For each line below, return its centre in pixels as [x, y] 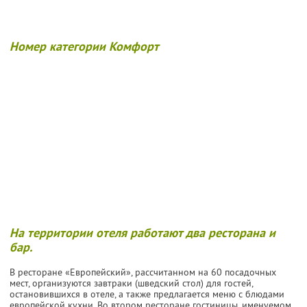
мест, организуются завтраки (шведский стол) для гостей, [131, 283]
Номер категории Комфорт [84, 46]
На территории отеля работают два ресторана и [143, 232]
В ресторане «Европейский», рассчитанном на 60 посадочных [143, 272]
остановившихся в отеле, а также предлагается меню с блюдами [147, 294]
